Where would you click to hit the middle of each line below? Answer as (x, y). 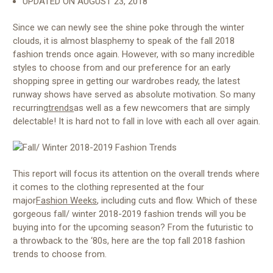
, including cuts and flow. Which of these (177, 200)
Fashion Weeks (66, 200)
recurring (30, 108)
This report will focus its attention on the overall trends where (136, 173)
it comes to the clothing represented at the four (108, 187)
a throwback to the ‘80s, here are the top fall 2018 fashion (129, 240)
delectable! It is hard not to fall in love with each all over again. (136, 121)
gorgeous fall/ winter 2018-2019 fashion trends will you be (129, 214)
